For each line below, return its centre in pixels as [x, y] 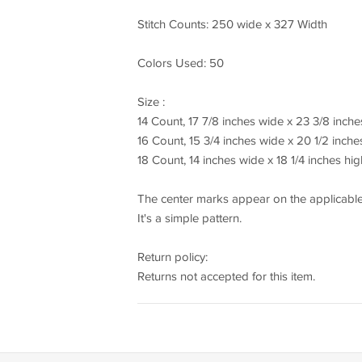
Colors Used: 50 [180, 63]
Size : [151, 102]
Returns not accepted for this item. [226, 276]
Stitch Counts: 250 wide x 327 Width [232, 24]
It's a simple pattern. [189, 218]
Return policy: [172, 257]
